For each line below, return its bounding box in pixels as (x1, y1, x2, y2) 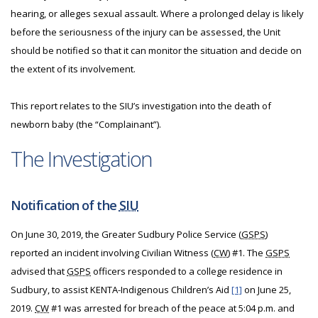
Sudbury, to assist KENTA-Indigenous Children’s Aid (11, 283, 231, 296)
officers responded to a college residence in (91, 265, 283, 278)
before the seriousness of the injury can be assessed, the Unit (11, 26, 280, 38)
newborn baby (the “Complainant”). (11, 118, 161, 131)
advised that (11, 265, 67, 278)
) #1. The (228, 246, 265, 259)
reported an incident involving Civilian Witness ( (11, 246, 214, 259)
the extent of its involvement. (11, 62, 136, 75)
